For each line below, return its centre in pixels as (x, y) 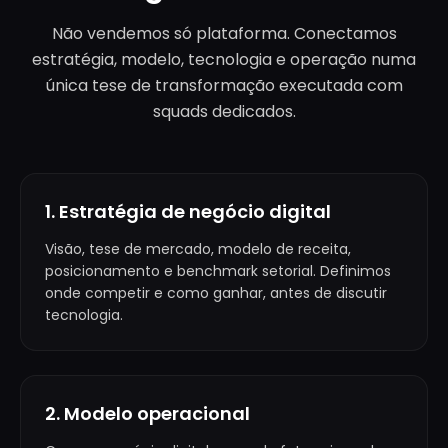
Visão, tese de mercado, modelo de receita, (198, 249)
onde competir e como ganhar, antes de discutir (216, 293)
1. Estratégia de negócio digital (188, 211)
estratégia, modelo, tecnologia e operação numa (224, 59)
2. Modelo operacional (147, 413)
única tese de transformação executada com (224, 85)
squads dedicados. (224, 111)
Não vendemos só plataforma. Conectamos (224, 33)
